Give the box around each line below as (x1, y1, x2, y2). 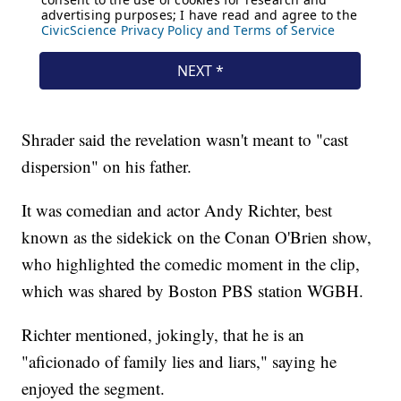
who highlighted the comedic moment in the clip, (21, 252, 361, 276)
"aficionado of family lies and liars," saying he (21, 350, 337, 373)
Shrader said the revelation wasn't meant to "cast (21, 128, 349, 151)
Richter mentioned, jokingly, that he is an (21, 323, 305, 346)
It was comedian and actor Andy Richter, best (21, 199, 333, 222)
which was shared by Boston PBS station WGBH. (21, 279, 364, 303)
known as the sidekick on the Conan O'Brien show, (21, 226, 372, 249)
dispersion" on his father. (21, 155, 192, 178)
